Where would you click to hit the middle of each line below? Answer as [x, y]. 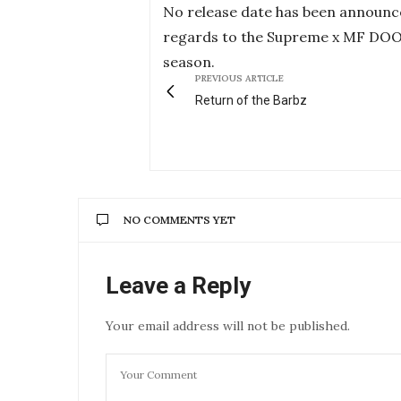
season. [189, 61]
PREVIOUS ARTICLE [239, 78]
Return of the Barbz [251, 100]
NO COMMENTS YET [179, 219]
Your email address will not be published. [228, 325]
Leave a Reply [178, 285]
